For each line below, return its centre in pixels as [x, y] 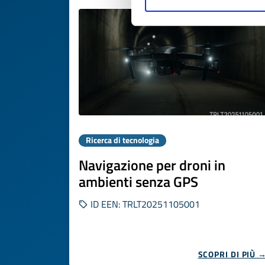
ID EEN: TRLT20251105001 [144, 204]
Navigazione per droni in [152, 165]
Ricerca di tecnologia [122, 140]
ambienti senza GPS [138, 182]
